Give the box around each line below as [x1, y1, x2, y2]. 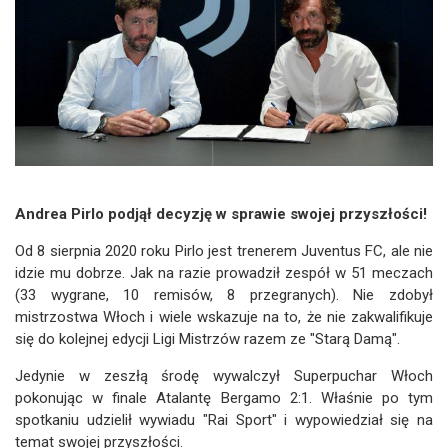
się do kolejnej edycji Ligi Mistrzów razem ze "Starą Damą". [15, 330, 400, 349]
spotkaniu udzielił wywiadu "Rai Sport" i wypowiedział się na [15, 411, 433, 430]
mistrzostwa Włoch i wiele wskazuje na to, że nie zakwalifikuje [15, 308, 433, 327]
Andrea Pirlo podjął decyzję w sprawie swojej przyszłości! [15, 205, 427, 224]
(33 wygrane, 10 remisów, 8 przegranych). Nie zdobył [15, 286, 433, 305]
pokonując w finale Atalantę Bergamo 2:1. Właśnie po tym [15, 389, 433, 408]
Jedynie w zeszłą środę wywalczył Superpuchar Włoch [15, 367, 433, 386]
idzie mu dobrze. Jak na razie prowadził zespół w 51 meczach [15, 264, 433, 283]
